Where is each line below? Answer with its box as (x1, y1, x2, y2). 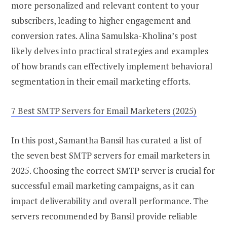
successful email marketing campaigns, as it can (11, 179, 194, 192)
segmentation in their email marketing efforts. (11, 75, 191, 87)
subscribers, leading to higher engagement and (11, 14, 191, 26)
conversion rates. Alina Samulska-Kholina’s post (11, 29, 197, 42)
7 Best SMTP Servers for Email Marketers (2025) (11, 104, 197, 117)
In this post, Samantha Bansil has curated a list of (11, 134, 202, 146)
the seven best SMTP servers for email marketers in (11, 149, 210, 161)
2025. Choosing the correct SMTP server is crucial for (11, 164, 215, 176)
